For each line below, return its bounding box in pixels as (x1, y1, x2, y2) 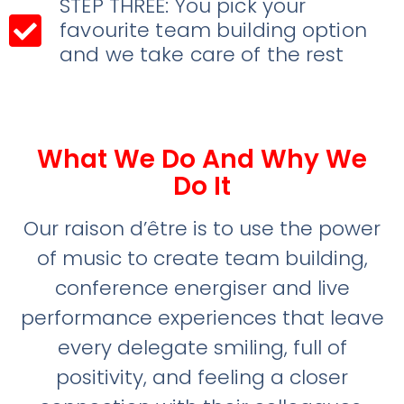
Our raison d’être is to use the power (23, 215, 381, 243)
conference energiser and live (54, 274, 350, 303)
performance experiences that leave (20, 304, 384, 333)
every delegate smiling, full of (57, 334, 347, 363)
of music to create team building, (36, 244, 368, 273)
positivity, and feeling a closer (56, 363, 348, 392)
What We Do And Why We (37, 142, 367, 178)
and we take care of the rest (60, 40, 344, 69)
